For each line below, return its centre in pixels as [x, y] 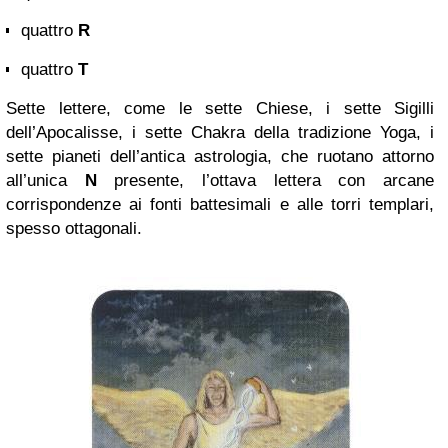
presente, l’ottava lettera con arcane [265, 181]
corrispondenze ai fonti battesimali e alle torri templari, [220, 205]
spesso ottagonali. [74, 229]
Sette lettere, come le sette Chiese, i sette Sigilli [220, 109]
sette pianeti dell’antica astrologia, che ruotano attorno [220, 157]
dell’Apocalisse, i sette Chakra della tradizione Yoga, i [220, 133]
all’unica [45, 181]
